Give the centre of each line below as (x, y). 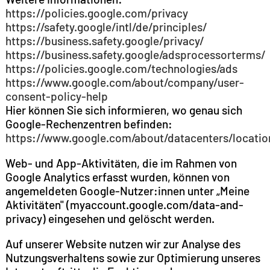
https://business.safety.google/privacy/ (104, 41)
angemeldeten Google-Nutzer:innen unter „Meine (127, 191)
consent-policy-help (56, 96)
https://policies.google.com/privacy (96, 13)
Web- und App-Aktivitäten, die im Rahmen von (121, 163)
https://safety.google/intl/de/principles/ (106, 27)
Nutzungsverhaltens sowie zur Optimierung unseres (133, 258)
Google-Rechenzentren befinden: (89, 124)
